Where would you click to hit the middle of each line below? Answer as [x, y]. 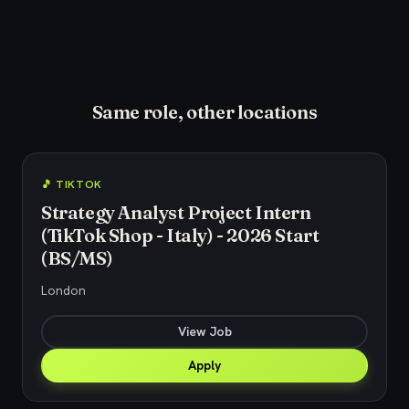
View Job [204, 331]
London [63, 290]
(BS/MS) [77, 258]
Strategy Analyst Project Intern [176, 212]
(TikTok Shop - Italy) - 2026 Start [180, 235]
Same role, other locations [204, 112]
